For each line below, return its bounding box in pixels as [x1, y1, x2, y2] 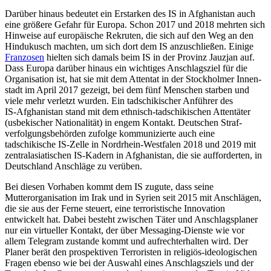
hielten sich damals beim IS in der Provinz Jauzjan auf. [44, 51, 255, 62]
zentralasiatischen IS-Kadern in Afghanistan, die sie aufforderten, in [5, 149, 262, 160]
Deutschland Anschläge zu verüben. [5, 160, 142, 171]
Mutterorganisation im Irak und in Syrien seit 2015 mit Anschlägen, [5, 192, 261, 203]
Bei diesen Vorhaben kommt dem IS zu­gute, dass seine [5, 181, 214, 192]
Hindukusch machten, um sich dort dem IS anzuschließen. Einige [5, 41, 253, 51]
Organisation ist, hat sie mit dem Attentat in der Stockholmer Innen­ [5, 73, 261, 84]
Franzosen [5, 51, 44, 62]
